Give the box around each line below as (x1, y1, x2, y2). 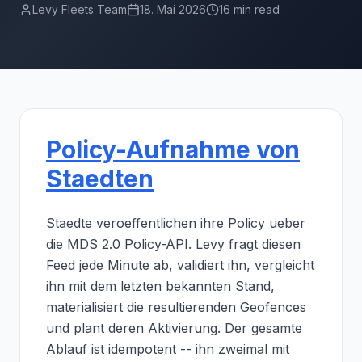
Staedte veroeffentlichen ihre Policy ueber (46, 215, 305, 231)
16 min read (219, 2, 280, 16)
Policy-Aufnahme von (46, 135, 300, 164)
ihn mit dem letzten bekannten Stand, (46, 278, 275, 294)
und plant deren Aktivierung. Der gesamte (46, 320, 302, 336)
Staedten (46, 164, 154, 193)
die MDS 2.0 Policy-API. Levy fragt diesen (46, 236, 301, 252)
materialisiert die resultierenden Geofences (46, 299, 306, 315)
